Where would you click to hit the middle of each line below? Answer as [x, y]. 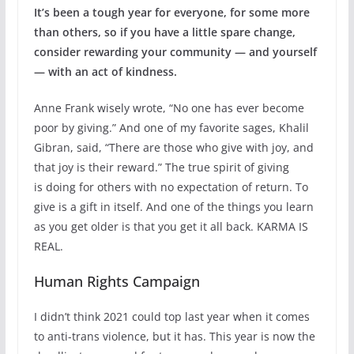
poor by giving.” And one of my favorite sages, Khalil [171, 128]
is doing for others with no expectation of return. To [171, 187]
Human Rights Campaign [117, 282]
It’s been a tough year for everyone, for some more [171, 13]
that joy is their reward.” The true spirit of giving [161, 168]
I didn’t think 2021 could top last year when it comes [171, 317]
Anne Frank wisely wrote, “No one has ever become [169, 108]
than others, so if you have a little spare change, [164, 32]
